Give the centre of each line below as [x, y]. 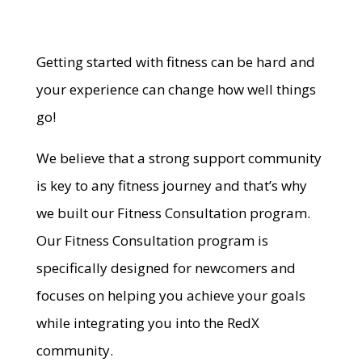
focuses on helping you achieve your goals [170, 295]
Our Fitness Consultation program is [152, 240]
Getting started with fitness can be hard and [175, 62]
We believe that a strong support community [179, 158]
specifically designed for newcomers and [166, 268]
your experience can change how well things [176, 89]
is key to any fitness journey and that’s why [171, 185]
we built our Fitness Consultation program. [173, 213]
